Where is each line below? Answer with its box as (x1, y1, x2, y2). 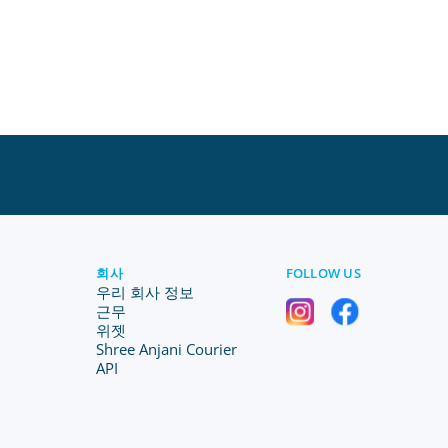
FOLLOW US (285, 264, 361, 282)
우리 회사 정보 (96, 282, 195, 302)
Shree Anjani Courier (96, 339, 238, 359)
